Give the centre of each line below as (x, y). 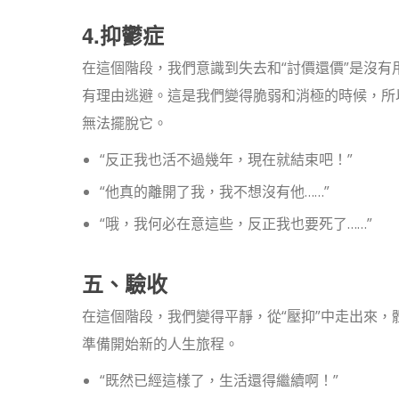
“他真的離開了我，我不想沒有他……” (215, 191)
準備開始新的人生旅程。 (160, 344)
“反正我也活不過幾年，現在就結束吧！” (226, 159)
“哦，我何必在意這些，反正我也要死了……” (236, 224)
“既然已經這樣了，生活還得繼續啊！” (219, 380)
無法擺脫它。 (125, 123)
